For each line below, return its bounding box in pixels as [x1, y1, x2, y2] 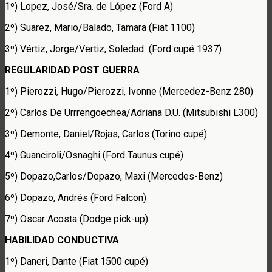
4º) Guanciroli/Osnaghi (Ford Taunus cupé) [5, 149, 183, 161]
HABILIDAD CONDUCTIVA [5, 234, 119, 246]
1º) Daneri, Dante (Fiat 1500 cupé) [5, 255, 148, 267]
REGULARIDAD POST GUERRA [5, 64, 140, 76]
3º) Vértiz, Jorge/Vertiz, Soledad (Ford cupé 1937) [5, 42, 222, 55]
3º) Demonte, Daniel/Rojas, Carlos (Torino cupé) [5, 127, 207, 140]
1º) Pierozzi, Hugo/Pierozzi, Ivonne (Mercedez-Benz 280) [5, 85, 253, 97]
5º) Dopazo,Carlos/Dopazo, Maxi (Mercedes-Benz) [5, 170, 223, 182]
